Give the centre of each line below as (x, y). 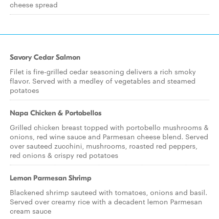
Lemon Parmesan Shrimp (51, 178)
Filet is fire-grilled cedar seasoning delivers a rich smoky (103, 71)
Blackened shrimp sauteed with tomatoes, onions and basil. (109, 192)
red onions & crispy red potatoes (64, 155)
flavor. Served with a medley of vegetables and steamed (103, 81)
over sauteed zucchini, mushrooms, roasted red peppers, (104, 146)
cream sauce (31, 211)
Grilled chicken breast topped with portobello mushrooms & (109, 127)
